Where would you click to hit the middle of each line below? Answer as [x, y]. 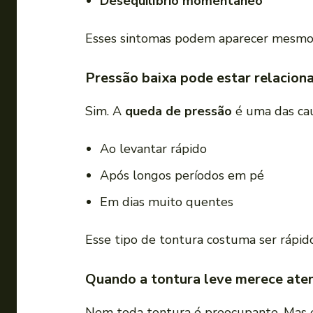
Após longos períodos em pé [182, 176]
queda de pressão [179, 111]
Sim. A [105, 111]
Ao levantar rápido [153, 149]
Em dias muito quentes [167, 202]
